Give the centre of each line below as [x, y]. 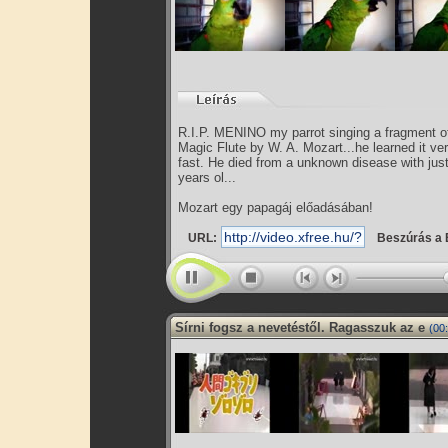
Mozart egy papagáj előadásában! [275, 207]
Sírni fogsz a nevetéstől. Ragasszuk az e [300, 327]
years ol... [207, 177]
